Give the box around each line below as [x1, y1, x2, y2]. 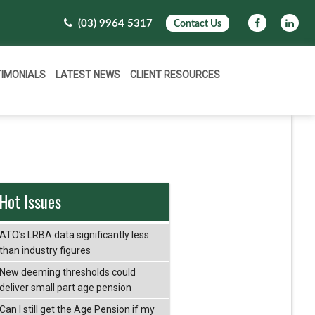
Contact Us [174, 19, 222, 29]
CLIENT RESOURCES [130, 69, 221, 80]
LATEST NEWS [56, 69, 121, 80]
